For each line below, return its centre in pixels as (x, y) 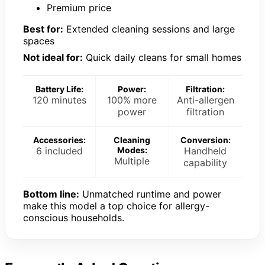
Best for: (43, 29)
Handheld (206, 151)
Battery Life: (59, 89)
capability (206, 162)
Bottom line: (51, 194)
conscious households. (74, 217)
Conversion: (205, 140)
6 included (59, 151)
